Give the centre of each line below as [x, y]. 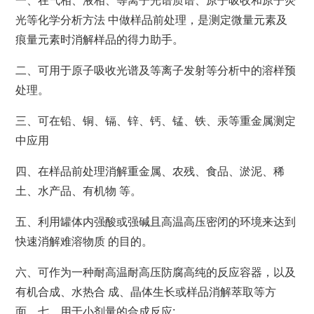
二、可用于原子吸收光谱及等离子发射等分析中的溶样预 [156, 71]
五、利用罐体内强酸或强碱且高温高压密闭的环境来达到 [156, 222]
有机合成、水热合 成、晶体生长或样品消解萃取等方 [146, 292]
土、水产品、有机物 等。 [79, 191]
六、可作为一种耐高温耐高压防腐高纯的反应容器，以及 [156, 273]
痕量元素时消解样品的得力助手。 [100, 40]
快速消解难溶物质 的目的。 [84, 242]
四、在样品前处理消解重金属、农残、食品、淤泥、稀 [150, 172]
